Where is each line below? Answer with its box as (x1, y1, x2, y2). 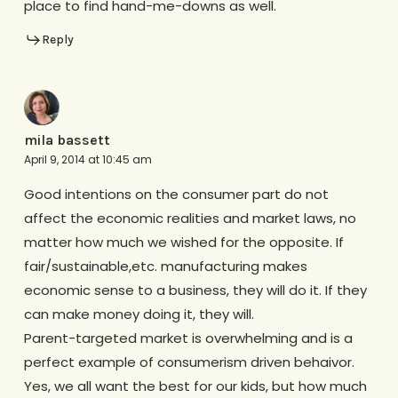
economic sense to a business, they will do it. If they (23, 280, 367, 299)
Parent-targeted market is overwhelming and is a (23, 328, 353, 347)
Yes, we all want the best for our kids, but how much (23, 376, 367, 395)
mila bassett (23, 131, 110, 148)
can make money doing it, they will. (23, 304, 254, 323)
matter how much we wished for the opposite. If (23, 232, 344, 251)
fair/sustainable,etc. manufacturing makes (23, 256, 307, 275)
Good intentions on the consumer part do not (23, 184, 329, 203)
